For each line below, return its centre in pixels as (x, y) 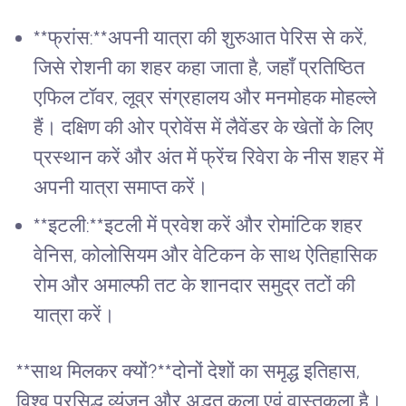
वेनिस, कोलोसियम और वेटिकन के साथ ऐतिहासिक (206, 256)
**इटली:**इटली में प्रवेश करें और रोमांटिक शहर (198, 226)
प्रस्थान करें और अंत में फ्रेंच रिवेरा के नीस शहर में (209, 157)
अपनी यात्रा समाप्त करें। (121, 187)
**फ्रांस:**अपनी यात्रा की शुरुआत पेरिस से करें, (201, 37)
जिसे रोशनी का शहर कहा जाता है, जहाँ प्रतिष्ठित (199, 67)
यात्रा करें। (75, 315)
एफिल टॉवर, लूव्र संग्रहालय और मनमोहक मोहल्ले (205, 97)
